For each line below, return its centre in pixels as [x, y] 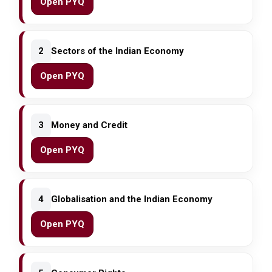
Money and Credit [90, 125]
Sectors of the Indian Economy [118, 51]
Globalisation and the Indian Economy [132, 199]
